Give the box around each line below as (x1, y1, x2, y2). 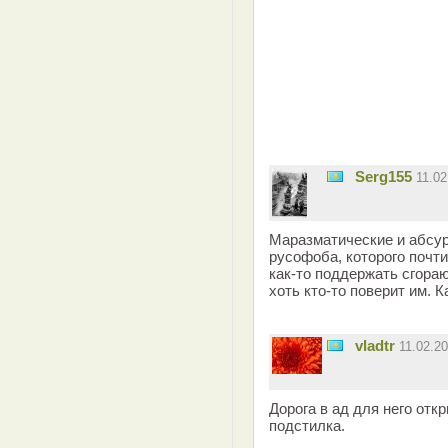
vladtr (355, 337, 395, 354)
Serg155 (355, 168, 412, 185)
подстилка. (269, 417, 345, 434)
